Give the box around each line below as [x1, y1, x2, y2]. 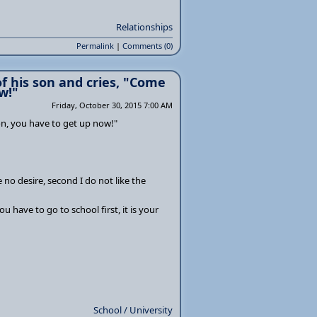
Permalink [76, 40, 114, 51]
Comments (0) [122, 40, 173, 51]
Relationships [116, 21, 173, 33]
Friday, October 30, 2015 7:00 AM [52, 100, 173, 110]
